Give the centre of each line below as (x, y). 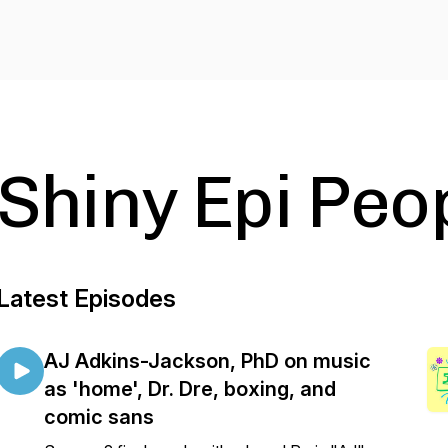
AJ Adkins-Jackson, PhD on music (207, 361)
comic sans (99, 417)
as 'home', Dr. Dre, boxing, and (190, 389)
